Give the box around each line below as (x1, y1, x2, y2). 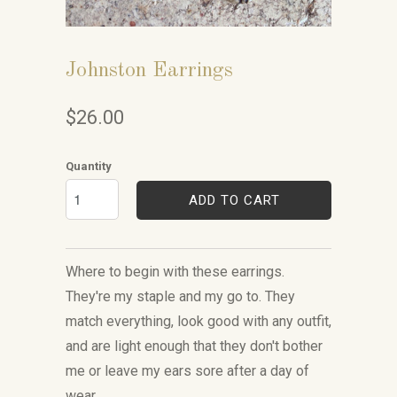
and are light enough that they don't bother (66, 338, 323, 354)
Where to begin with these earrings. (66, 263, 284, 280)
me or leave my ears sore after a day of (66, 362, 309, 379)
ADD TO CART (188, 191, 280, 208)
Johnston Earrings (66, 60, 233, 82)
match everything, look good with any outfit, (66, 313, 331, 330)
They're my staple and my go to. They (66, 288, 295, 305)
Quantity (66, 160, 112, 173)
